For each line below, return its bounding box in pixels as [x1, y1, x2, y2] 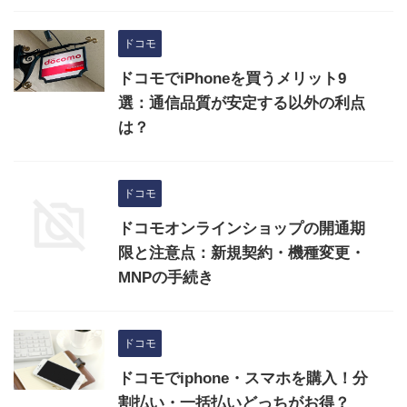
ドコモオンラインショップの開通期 [118, 219, 365, 237]
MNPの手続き [118, 268, 213, 286]
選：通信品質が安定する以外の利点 [118, 94, 365, 112]
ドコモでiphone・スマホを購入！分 [118, 369, 368, 387]
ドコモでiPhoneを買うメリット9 [118, 69, 346, 87]
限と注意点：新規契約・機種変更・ [118, 243, 365, 262]
